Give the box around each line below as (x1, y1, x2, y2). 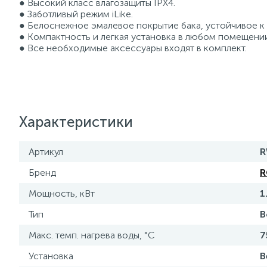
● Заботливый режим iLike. (19, 8, 133, 20)
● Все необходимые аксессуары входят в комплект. (19, 42, 247, 54)
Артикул (29, 146, 63, 157)
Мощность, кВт (29, 188, 95, 199)
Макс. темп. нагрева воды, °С (29, 229, 154, 241)
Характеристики (19, 113, 133, 131)
